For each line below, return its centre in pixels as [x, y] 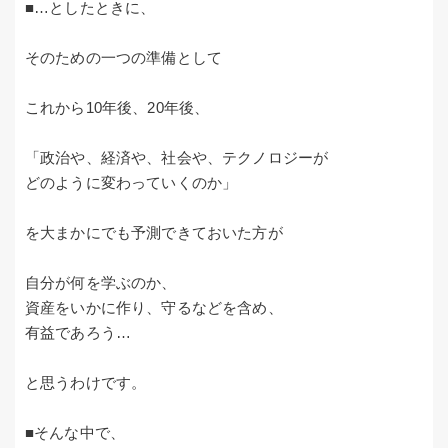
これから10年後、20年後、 [117, 108]
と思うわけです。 [86, 383]
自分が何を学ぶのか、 [101, 283]
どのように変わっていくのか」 [131, 183]
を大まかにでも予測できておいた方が [154, 233]
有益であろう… [78, 333]
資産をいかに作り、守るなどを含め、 [154, 308]
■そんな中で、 [75, 433]
